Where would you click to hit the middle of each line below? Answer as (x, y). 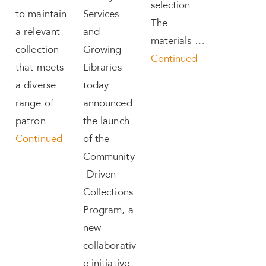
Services (101, 15)
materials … (178, 42)
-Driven (99, 175)
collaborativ (109, 247)
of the (96, 140)
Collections (108, 193)
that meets (39, 69)
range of (34, 104)
